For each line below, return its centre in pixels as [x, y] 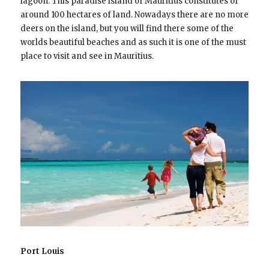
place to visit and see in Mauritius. [87, 56]
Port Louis [42, 251]
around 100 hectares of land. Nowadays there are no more [134, 15]
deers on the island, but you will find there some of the [127, 29]
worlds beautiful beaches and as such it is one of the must [133, 43]
